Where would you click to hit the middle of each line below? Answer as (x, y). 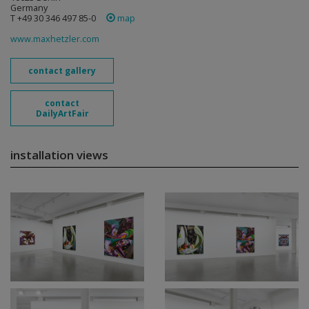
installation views (59, 155)
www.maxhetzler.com (55, 39)
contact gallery (62, 71)
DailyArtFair (62, 113)
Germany (29, 8)
